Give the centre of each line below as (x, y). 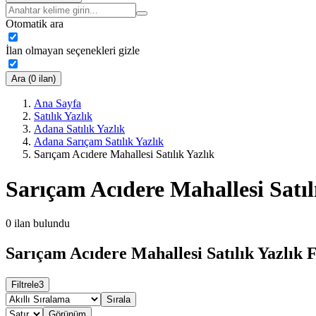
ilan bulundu (42, 224)
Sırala (119, 300)
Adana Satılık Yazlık (79, 129)
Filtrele (25, 285)
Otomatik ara (35, 24)
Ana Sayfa (57, 104)
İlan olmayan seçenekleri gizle (73, 51)
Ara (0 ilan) (34, 79)
